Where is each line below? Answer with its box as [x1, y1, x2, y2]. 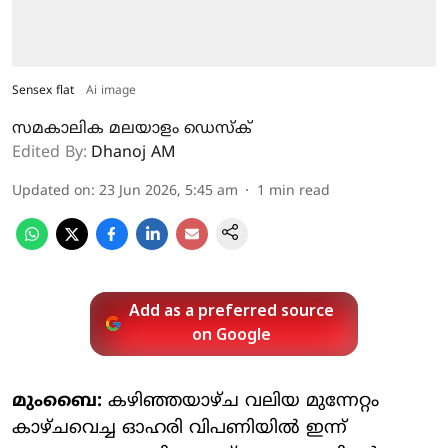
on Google [192, 325, 272, 346]
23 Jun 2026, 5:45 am [99, 182, 238, 200]
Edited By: [12, 142, 87, 163]
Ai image [86, 83, 136, 99]
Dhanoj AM [91, 142, 176, 163]
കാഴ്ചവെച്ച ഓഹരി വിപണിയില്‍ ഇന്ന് [12, 416, 347, 440]
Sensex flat [12, 83, 74, 99]
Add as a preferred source [129, 301, 335, 322]
